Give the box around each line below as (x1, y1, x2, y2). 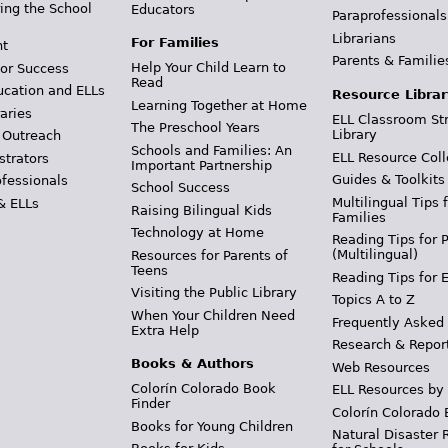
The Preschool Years (130, 120, 260, 135)
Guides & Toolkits (332, 172, 446, 187)
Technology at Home (130, 225, 264, 240)
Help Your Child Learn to (130, 60, 286, 75)
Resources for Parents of (130, 247, 288, 263)
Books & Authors (130, 355, 254, 371)
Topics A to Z (332, 292, 416, 307)
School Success (130, 180, 230, 195)
